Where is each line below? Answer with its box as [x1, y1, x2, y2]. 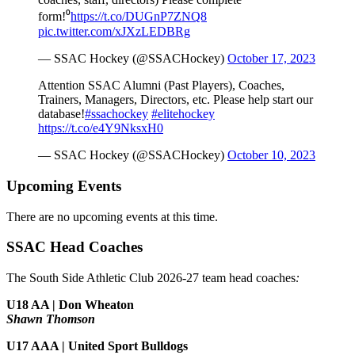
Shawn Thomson [6, 311, 95, 326]
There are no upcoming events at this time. [6, 209, 218, 223]
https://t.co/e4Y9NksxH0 [38, 121, 163, 136]
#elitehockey [151, 107, 215, 121]
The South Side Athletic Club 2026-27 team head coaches [6, 270, 296, 284]
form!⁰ [38, 10, 71, 24]
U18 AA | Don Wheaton [6, 297, 134, 311]
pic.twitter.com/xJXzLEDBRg [38, 25, 190, 39]
